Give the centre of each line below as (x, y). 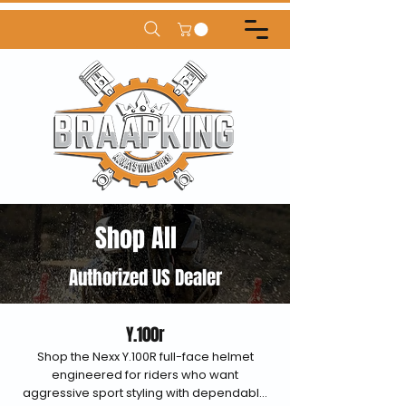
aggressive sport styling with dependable (145, 393)
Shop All (139, 238)
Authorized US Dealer (145, 278)
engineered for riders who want (145, 375)
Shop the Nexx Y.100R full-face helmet (145, 357)
